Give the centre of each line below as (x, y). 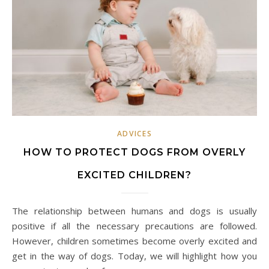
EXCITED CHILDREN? (134, 175)
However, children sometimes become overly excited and (134, 240)
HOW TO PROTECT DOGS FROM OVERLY (134, 152)
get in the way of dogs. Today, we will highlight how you (134, 255)
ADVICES (134, 133)
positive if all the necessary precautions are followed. (134, 225)
